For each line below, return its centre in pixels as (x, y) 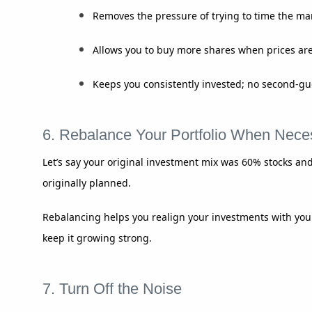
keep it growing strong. (97, 237)
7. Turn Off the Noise (112, 288)
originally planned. (87, 182)
